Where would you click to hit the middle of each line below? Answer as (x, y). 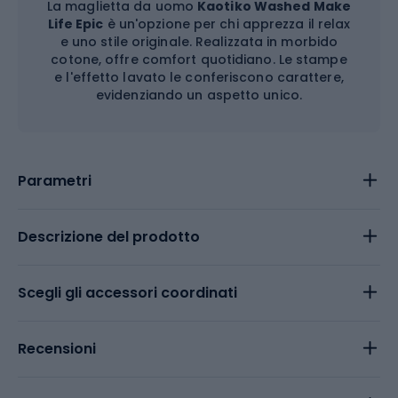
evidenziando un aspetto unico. (199, 95)
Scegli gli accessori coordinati (127, 293)
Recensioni (57, 349)
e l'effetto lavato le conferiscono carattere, (199, 77)
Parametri (55, 181)
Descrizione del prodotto (109, 237)
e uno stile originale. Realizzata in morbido (199, 42)
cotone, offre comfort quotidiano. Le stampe (199, 60)
